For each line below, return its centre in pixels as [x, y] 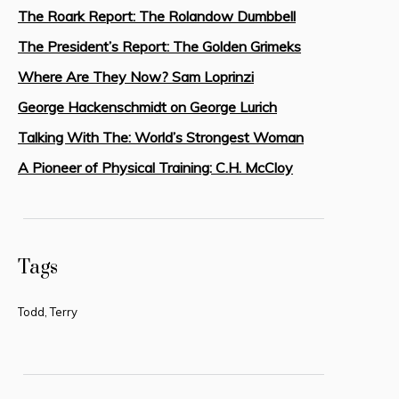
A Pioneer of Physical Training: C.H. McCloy [155, 167]
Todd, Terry [48, 311]
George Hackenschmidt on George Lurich [147, 106]
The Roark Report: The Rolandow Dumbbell [157, 16]
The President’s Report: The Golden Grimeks [159, 46]
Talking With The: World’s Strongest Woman [161, 137]
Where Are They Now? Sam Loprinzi [136, 76]
